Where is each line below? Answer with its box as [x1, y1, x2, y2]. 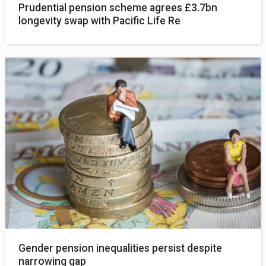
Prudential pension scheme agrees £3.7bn [18, 2, 218, 14]
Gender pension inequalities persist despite [18, 242, 223, 254]
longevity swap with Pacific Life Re [18, 15, 181, 27]
